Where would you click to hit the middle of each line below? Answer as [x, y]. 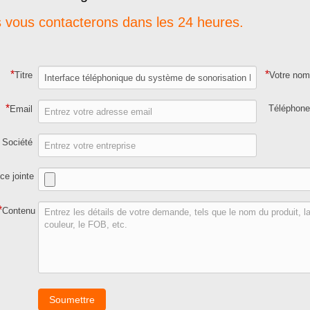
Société [18, 143]
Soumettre [72, 300]
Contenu [19, 211]
